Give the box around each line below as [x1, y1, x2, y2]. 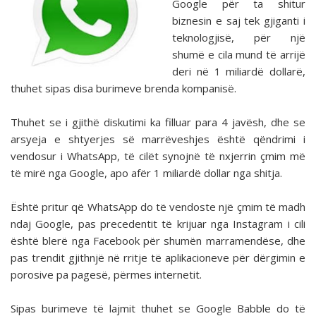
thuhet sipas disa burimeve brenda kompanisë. [11, 81, 236, 96]
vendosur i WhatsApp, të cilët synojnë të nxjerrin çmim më [11, 149, 305, 164]
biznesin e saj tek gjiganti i [172, 13, 305, 28]
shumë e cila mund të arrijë [172, 47, 305, 62]
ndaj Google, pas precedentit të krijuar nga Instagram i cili [11, 217, 305, 231]
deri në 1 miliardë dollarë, [172, 64, 305, 79]
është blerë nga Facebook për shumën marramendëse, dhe [11, 233, 305, 248]
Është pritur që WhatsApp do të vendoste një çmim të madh [11, 200, 305, 214]
